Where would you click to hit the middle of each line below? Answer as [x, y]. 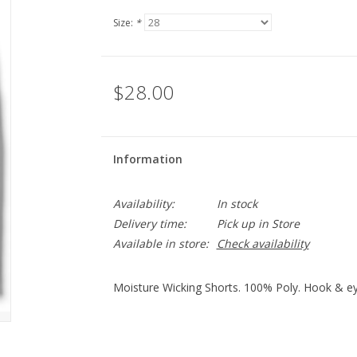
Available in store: [161, 243]
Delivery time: [149, 224]
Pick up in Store [258, 224]
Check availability [263, 243]
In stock [237, 204]
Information [147, 159]
